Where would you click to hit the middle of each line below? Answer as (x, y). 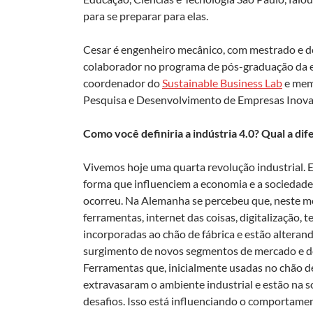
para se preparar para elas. (146, 15)
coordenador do (123, 82)
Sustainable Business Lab (222, 82)
